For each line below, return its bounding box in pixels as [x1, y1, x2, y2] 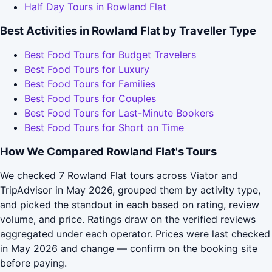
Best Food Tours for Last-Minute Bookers [24, 107, 214, 120]
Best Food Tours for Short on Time [24, 121, 184, 134]
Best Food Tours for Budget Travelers [24, 49, 196, 61]
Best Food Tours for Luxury [24, 63, 149, 76]
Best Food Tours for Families [24, 78, 155, 90]
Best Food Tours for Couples [24, 92, 156, 105]
